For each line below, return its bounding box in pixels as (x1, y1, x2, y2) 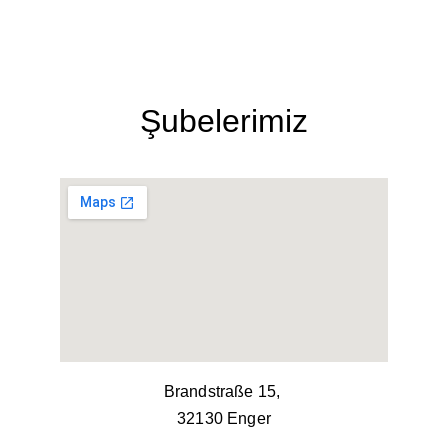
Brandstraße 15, (163, 383, 285, 400)
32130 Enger (177, 410, 271, 427)
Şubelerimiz (140, 103, 308, 139)
